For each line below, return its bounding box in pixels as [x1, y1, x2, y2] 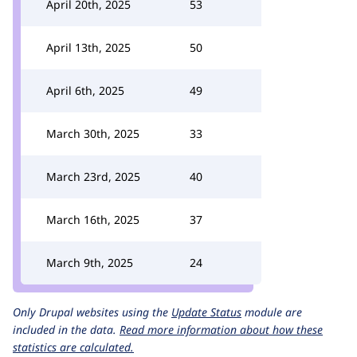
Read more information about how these [120, 322, 323, 337]
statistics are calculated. [13, 339, 134, 355]
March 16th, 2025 [46, 212, 139, 227]
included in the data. [13, 322, 120, 337]
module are [241, 304, 302, 320]
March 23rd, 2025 [46, 169, 140, 184]
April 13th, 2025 [46, 40, 131, 55]
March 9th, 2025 [46, 255, 133, 270]
